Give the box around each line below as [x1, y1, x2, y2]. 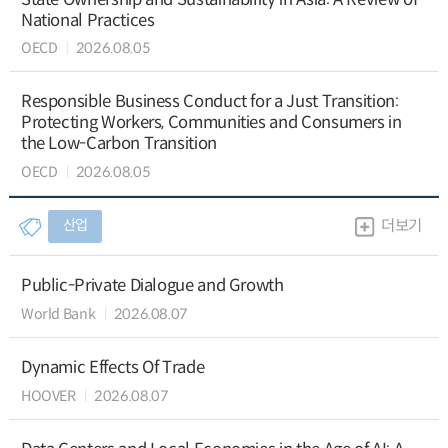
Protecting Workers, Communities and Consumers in [20, 112, 402, 134]
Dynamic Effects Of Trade [20, 357, 205, 379]
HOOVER [20, 386, 76, 405]
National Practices [20, 9, 155, 31]
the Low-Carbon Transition [20, 133, 217, 155]
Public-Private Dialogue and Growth [20, 275, 284, 297]
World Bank [20, 304, 96, 323]
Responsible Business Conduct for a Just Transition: [20, 91, 399, 113]
